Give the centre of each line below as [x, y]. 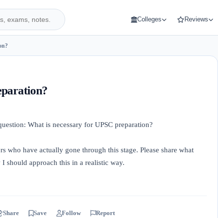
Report [105, 213]
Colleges [149, 19]
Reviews [196, 19]
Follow [71, 213]
